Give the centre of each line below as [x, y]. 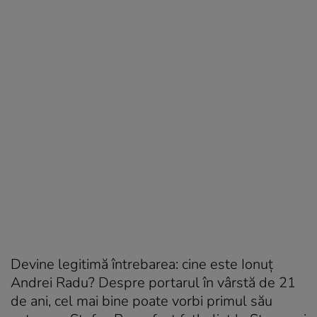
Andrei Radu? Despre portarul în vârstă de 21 [153, 283]
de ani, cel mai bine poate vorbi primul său [142, 301]
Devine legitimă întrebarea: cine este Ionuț [142, 265]
